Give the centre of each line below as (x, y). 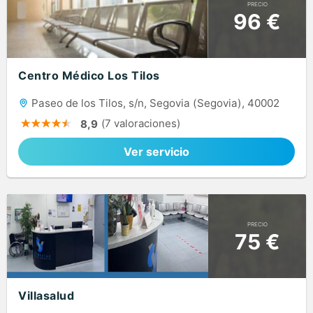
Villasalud (46, 296)
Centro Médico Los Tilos (89, 76)
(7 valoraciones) (141, 124)
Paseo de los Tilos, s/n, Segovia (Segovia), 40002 (154, 103)
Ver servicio (156, 152)
